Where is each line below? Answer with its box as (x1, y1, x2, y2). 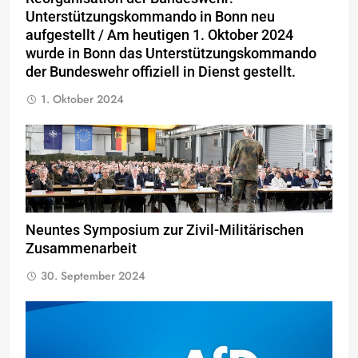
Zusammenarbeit (26, 240, 137, 257)
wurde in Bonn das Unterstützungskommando (26, 45, 316, 62)
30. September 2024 (41, 267, 145, 284)
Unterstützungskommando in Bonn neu (26, 8, 275, 25)
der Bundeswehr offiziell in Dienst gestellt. (26, 63, 296, 80)
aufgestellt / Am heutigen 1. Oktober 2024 (26, 26, 293, 43)
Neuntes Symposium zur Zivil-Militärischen (26, 221, 304, 238)
